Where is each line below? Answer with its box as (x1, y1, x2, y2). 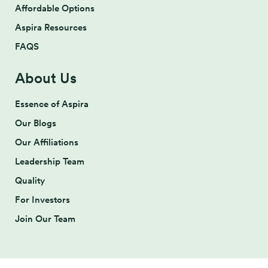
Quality (15, 175, 45, 187)
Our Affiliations (15, 137, 78, 148)
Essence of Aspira (15, 99, 89, 110)
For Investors (15, 194, 70, 206)
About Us (15, 69, 77, 87)
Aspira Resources (15, 22, 87, 33)
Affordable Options (15, 3, 95, 14)
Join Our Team (15, 214, 75, 225)
